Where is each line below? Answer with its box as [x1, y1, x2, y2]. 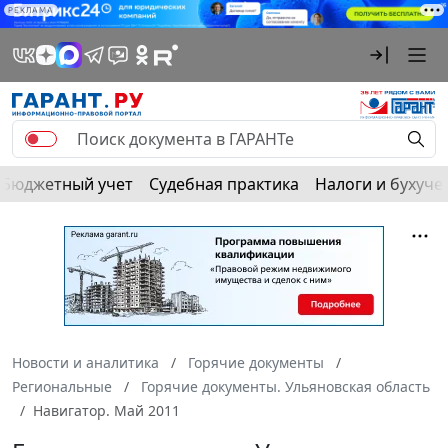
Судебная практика [149, 173, 299, 196]
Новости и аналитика [12, 353, 159, 373]
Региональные [12, 377, 112, 397]
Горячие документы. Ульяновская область [141, 377, 430, 397]
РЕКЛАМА [8, 5, 54, 15]
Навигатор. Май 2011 [33, 401, 180, 421]
